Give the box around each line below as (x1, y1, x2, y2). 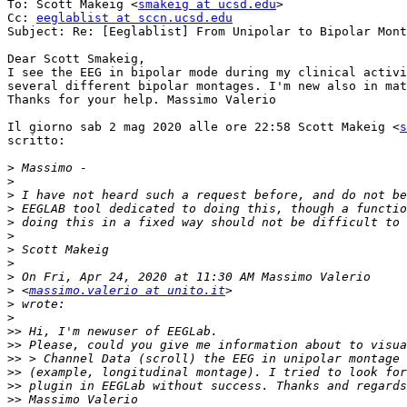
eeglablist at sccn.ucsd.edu (36, 11, 233, 25)
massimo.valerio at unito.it (29, 283, 225, 298)
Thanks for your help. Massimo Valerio (7, 93, 276, 107)
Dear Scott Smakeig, (7, 52, 145, 66)
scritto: (7, 134, 65, 148)
